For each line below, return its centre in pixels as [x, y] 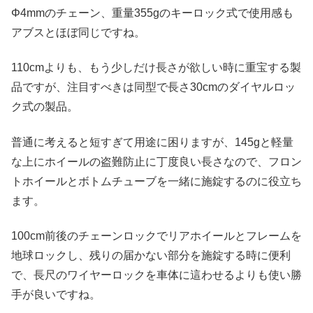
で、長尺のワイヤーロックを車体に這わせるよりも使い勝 [156, 275]
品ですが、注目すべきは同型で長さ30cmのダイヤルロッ [153, 87]
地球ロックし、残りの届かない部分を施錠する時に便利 [151, 255]
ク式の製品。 [45, 107]
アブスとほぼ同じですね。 [78, 32]
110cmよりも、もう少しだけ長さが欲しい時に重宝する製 [156, 68]
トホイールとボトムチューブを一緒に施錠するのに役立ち [156, 181]
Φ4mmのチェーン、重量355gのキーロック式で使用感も [152, 13]
